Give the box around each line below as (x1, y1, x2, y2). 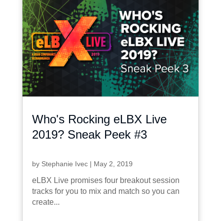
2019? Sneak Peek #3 (32, 127, 147, 141)
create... (32, 197, 60, 206)
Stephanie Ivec (41, 159, 88, 168)
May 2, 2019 (93, 159, 133, 168)
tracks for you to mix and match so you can (32, 186, 180, 195)
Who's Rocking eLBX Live (32, 112, 167, 126)
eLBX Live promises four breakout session (32, 176, 180, 184)
